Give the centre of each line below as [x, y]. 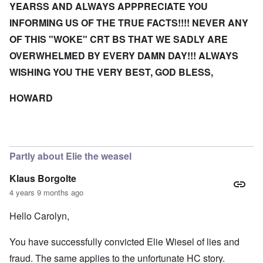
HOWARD [31, 98]
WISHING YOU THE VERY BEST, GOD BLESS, [111, 72]
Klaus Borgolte [43, 178]
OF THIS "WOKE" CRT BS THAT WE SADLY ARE [119, 39]
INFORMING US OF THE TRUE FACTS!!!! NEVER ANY [129, 23]
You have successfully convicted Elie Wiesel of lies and [124, 242]
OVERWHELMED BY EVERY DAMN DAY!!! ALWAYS [124, 56]
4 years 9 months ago [46, 193]
